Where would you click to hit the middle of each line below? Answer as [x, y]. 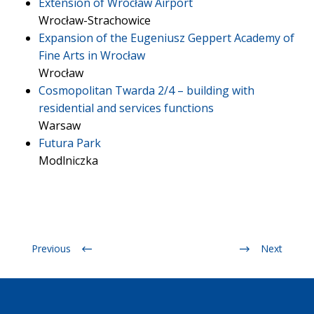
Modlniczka [68, 161]
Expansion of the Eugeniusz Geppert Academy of [166, 38]
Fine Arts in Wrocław [92, 55]
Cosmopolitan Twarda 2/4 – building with [146, 90]
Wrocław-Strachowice [95, 20]
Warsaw [60, 125]
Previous [51, 248]
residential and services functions [126, 108]
